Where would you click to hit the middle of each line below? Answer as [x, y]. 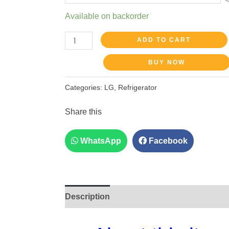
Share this [83, 112]
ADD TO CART [164, 40]
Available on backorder [107, 16]
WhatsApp [99, 141]
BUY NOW [166, 62]
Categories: [84, 88]
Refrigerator [137, 88]
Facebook [167, 141]
